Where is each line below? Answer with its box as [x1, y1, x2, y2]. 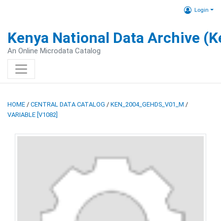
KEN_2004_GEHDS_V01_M [110, 101, 184, 108]
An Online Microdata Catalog [7, 46, 101, 55]
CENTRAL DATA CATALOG [31, 101, 105, 108]
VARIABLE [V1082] [7, 111, 58, 118]
